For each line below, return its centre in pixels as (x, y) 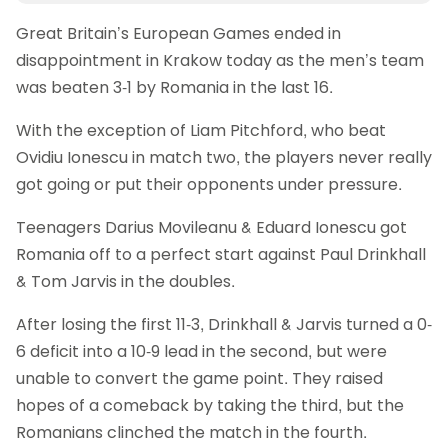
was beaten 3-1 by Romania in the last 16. (174, 87)
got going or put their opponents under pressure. (209, 184)
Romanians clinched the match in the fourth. (191, 432)
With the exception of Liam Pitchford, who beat (201, 130)
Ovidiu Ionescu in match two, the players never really (224, 157)
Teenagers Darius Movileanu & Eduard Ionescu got (211, 227)
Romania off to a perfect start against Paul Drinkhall (221, 254)
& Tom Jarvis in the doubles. (125, 281)
